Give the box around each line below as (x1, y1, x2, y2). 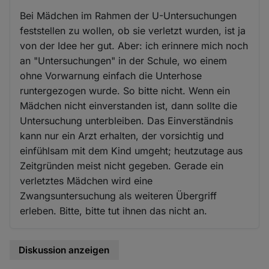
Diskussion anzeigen (19, 244, 110, 256)
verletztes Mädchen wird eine (20, 174, 153, 187)
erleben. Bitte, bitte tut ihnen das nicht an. (20, 204, 208, 217)
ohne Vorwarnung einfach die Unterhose (20, 69, 202, 82)
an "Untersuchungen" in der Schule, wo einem (20, 54, 228, 67)
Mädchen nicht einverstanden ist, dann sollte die (20, 99, 238, 112)
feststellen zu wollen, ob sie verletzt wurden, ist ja (20, 24, 246, 37)
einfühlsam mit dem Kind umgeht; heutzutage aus (20, 144, 243, 157)
